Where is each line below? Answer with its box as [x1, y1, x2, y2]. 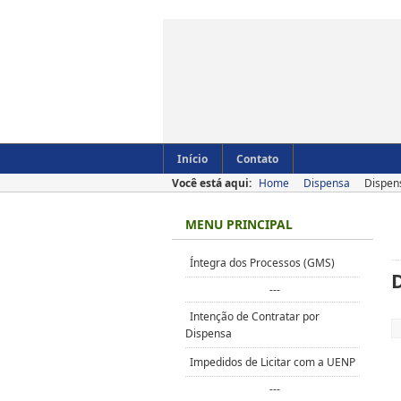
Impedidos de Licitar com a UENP [190, 354, 355, 370]
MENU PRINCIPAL [185, 216, 293, 233]
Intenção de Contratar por [190, 309, 320, 324]
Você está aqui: [172, 175, 254, 191]
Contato [236, 151, 278, 166]
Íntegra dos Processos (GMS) [190, 255, 335, 270]
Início [177, 151, 208, 166]
